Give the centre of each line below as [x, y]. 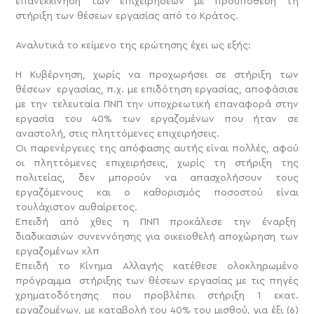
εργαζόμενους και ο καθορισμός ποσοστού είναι [157, 192]
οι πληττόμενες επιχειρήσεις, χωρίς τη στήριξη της [157, 163]
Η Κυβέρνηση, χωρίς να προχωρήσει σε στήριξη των [157, 75]
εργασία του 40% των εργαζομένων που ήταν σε [157, 119]
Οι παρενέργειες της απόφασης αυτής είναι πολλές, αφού [157, 148]
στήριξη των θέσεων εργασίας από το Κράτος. [127, 16]
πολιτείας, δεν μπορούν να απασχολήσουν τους [157, 178]
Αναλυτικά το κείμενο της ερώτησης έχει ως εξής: [134, 45]
